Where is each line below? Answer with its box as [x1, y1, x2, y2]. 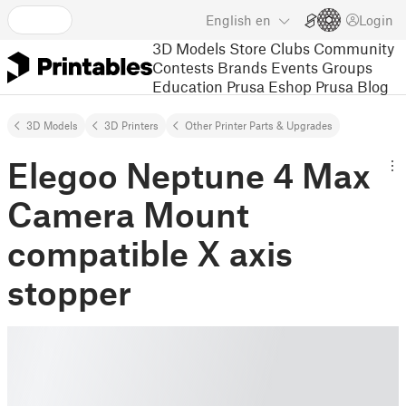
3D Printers [104, 119, 159, 131]
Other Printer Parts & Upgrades [185, 119, 333, 131]
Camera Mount [7, 193, 249, 235]
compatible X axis [7, 232, 293, 274]
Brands [217, 57, 267, 76]
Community [314, 38, 394, 57]
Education [152, 76, 223, 95]
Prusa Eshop [227, 76, 312, 95]
